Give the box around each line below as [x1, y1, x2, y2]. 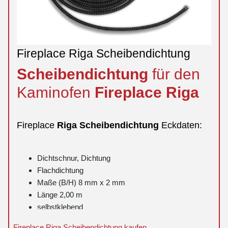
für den [152, 65, 200, 83]
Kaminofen [17, 83, 95, 101]
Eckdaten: [161, 119, 202, 130]
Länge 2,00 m [37, 190, 82, 199]
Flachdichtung [37, 166, 83, 175]
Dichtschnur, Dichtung [37, 154, 110, 163]
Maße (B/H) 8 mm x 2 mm [37, 178, 125, 187]
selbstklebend [37, 203, 83, 212]
